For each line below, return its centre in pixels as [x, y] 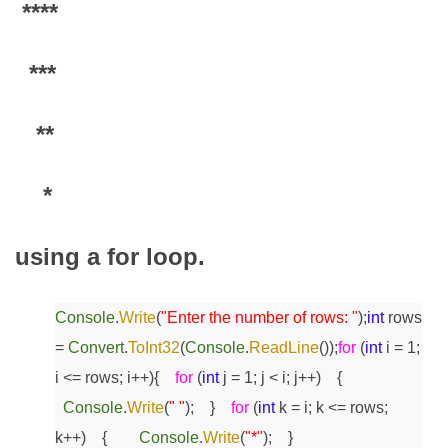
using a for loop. [110, 257]
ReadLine [284, 348]
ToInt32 [154, 348]
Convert [96, 348]
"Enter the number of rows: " [259, 318]
